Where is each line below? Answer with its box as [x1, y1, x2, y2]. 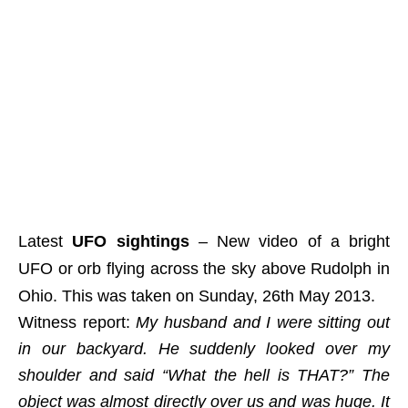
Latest [18, 232, 73, 250]
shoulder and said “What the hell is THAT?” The [18, 366, 390, 384]
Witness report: [18, 313, 137, 331]
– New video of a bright [189, 232, 390, 250]
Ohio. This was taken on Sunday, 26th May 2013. [18, 287, 375, 305]
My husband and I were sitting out [136, 313, 390, 331]
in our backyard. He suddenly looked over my [18, 340, 390, 358]
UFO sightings [72, 232, 189, 250]
